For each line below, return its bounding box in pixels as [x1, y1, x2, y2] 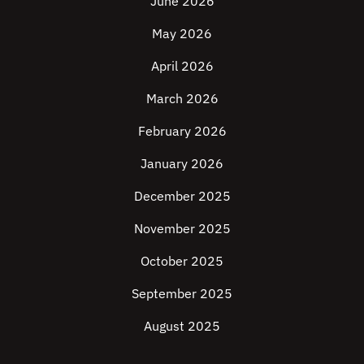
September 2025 [132, 285, 232, 301]
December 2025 [133, 188, 231, 204]
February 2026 [137, 123, 227, 139]
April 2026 [150, 58, 214, 74]
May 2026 [152, 25, 212, 41]
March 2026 [145, 90, 219, 106]
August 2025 [144, 318, 220, 334]
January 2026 [141, 155, 223, 171]
